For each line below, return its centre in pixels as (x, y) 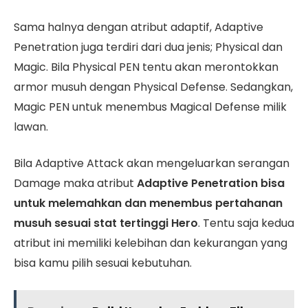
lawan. (31, 126)
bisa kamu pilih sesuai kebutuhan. (103, 263)
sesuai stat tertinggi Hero (126, 223)
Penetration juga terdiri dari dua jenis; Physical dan (148, 47)
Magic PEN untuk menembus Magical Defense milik (150, 107)
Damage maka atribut (75, 184)
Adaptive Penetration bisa (211, 184)
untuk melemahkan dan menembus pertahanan (148, 203)
